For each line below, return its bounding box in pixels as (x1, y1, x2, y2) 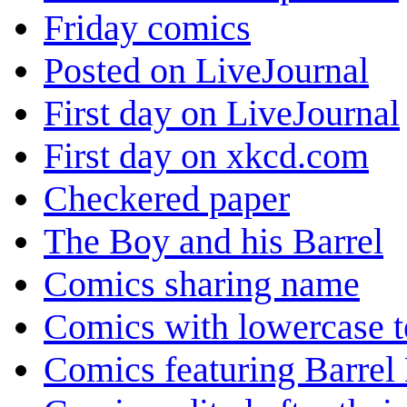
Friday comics (44, 7, 251, 49)
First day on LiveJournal (44, 93, 400, 134)
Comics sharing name (44, 263, 360, 305)
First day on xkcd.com (44, 135, 369, 177)
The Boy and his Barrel (44, 221, 383, 263)
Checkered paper (44, 178, 290, 220)
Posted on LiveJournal (44, 50, 369, 92)
